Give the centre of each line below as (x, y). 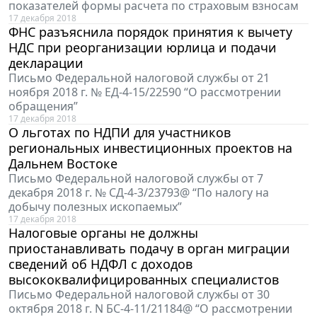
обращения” (43, 106)
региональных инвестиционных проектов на (150, 148)
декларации (46, 63)
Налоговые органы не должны (103, 233)
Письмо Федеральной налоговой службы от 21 (139, 78)
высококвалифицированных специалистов (144, 280)
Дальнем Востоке (63, 164)
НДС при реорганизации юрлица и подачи (143, 48)
